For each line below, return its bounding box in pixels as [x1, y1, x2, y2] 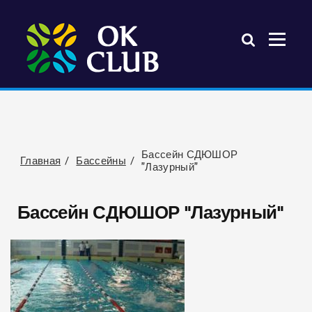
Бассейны [76, 153, 126, 167]
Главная [20, 153, 61, 167]
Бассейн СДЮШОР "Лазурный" [17, 201, 284, 224]
